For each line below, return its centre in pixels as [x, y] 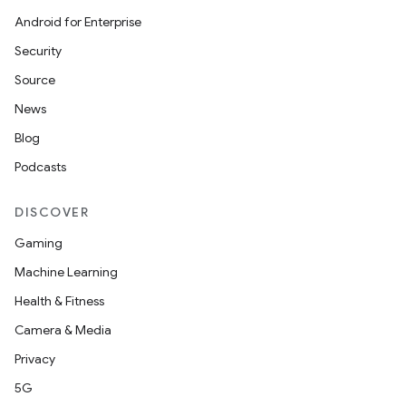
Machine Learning [66, 272]
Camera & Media [63, 330]
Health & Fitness [59, 301]
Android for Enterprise [78, 22]
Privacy [35, 359]
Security [38, 51]
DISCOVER [52, 212]
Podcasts [40, 167]
